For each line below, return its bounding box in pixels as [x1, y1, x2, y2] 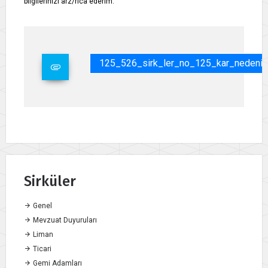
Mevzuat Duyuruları [31, 216, 97, 225]
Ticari [31, 245, 51, 254]
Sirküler [24, 173, 76, 190]
